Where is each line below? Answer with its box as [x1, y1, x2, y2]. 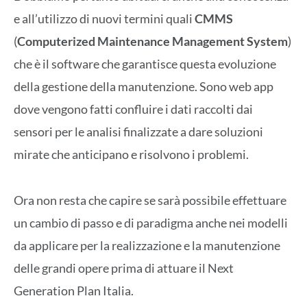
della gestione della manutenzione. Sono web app [14, 79, 273, 95]
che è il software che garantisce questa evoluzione [14, 56, 276, 72]
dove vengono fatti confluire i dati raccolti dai [14, 101, 253, 117]
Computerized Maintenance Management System [17, 34, 288, 49]
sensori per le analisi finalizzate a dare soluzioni [14, 124, 263, 140]
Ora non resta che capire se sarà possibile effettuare [14, 192, 286, 208]
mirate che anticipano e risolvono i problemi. [14, 147, 249, 162]
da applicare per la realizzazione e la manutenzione [14, 237, 280, 253]
